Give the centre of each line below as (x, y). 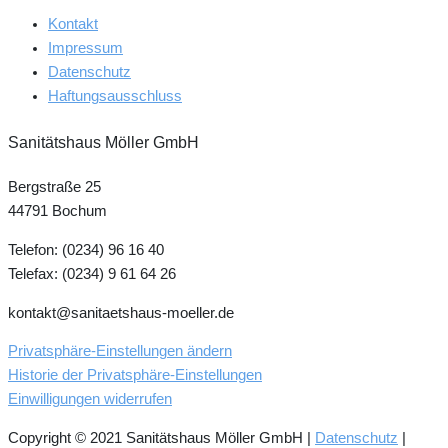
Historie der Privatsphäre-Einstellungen (135, 375)
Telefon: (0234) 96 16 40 (86, 249)
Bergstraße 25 (54, 187)
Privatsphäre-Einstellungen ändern (120, 351)
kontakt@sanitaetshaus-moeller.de (121, 312)
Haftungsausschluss (115, 95)
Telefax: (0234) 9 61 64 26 (92, 273)
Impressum (85, 47)
